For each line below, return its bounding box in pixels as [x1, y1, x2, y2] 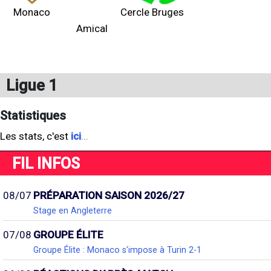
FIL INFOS [12, 154, 80, 172]
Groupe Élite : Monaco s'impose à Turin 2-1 [33, 245, 201, 255]
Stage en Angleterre [33, 206, 112, 215]
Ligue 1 [6, 76, 57, 94]
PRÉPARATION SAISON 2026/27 [33, 189, 184, 201]
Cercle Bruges [120, 6, 184, 18]
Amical [76, 22, 108, 34]
